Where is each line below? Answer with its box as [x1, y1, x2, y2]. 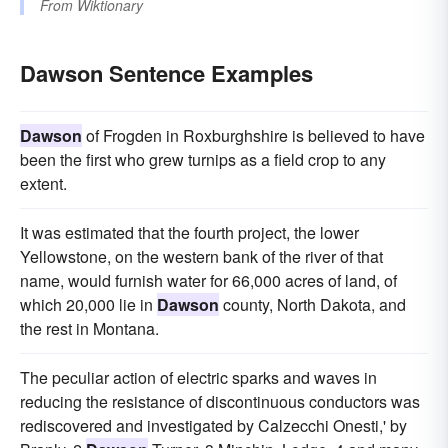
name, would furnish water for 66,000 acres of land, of [20, 269, 397, 293]
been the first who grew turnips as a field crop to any [20, 148, 386, 172]
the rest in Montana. [20, 317, 159, 341]
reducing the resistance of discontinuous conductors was [20, 390, 420, 414]
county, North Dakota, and [219, 293, 406, 317]
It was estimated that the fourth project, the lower [20, 221, 359, 245]
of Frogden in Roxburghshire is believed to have [82, 124, 425, 148]
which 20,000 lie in [20, 293, 157, 317]
